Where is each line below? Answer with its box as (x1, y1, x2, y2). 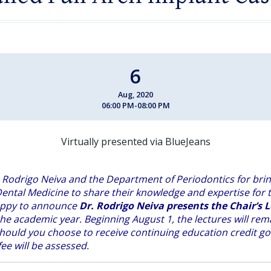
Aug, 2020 (118, 88, 153, 100)
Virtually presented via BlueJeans (60, 134, 211, 148)
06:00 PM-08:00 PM (101, 99, 170, 111)
